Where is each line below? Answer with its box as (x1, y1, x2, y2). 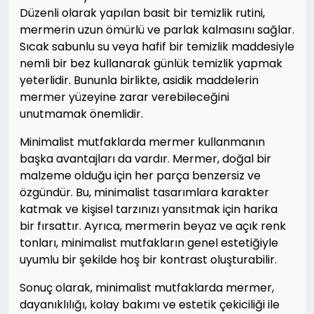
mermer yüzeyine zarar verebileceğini (20, 89, 229, 106)
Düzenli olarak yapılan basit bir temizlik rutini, (20, 5, 265, 22)
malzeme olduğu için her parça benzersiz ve (20, 168, 261, 184)
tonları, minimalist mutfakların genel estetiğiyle (20, 235, 278, 252)
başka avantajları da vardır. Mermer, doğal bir (20, 151, 271, 168)
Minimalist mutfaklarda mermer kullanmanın (20, 134, 265, 151)
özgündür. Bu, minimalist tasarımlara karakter (20, 184, 269, 201)
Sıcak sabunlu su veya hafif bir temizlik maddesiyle (20, 39, 294, 55)
